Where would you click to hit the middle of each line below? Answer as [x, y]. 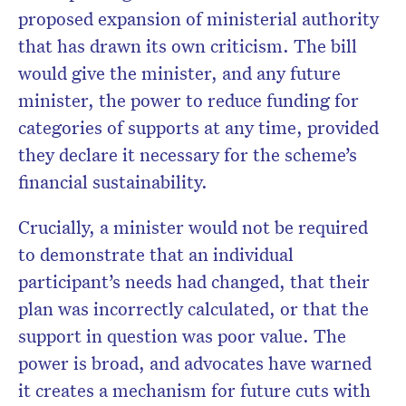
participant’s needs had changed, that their [194, 281]
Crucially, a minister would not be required [193, 227]
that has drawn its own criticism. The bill [188, 46]
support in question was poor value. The [182, 336]
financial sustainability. [113, 182]
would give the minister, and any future [179, 73]
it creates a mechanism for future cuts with [194, 390]
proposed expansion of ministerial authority [198, 19]
